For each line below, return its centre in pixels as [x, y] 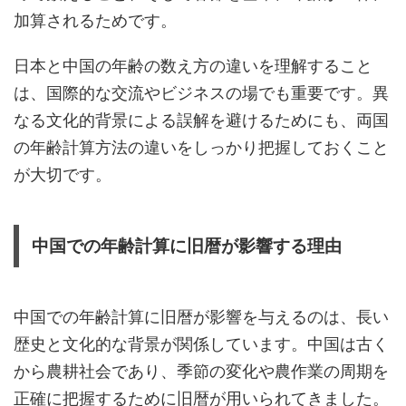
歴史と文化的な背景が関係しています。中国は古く [201, 343]
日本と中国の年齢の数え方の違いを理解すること [193, 65]
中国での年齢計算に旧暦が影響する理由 [187, 246]
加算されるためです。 [95, 20]
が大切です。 [63, 174]
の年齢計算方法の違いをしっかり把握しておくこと [201, 147]
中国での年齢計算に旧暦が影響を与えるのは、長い [201, 316]
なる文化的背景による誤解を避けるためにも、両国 [201, 120]
